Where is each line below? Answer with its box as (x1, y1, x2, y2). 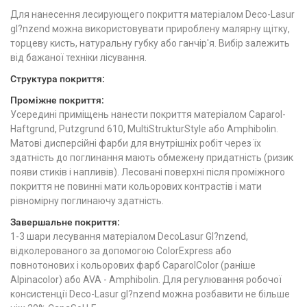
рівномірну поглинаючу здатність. (10, 195, 164, 206)
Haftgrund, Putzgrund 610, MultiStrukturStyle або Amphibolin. (10, 123, 278, 134)
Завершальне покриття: (10, 217, 120, 228)
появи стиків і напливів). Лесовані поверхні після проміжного (10, 167, 285, 177)
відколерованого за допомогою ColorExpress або (10, 245, 232, 256)
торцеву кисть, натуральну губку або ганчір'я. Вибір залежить (10, 38, 290, 49)
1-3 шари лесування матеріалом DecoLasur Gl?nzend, (10, 231, 248, 242)
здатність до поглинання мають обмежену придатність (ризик (10, 152, 293, 163)
